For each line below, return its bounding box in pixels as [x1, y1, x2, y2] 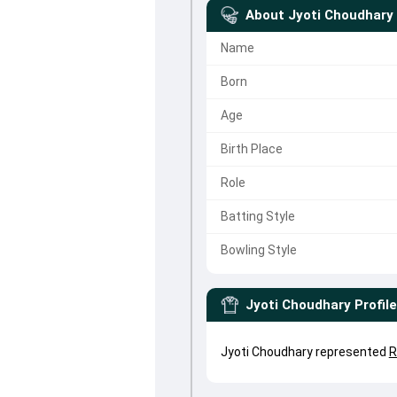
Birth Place [220, 142, 283, 156]
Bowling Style [220, 243, 297, 257]
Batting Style [220, 209, 295, 223]
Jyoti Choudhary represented [220, 345, 389, 359]
